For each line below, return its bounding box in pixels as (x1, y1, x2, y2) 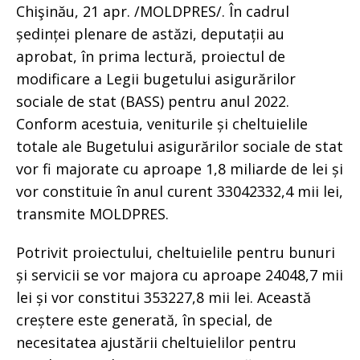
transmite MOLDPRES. (16, 203, 169, 223)
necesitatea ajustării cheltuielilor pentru (16, 332, 297, 352)
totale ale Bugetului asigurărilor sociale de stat (16, 136, 343, 156)
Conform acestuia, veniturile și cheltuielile (16, 113, 308, 133)
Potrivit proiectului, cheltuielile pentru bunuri (16, 242, 335, 262)
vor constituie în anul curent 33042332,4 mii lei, (16, 181, 343, 201)
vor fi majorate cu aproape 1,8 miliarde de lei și (16, 158, 343, 178)
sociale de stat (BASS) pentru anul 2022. (16, 91, 289, 111)
